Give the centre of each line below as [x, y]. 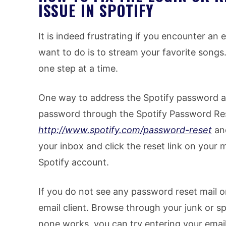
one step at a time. [78, 69]
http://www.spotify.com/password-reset [125, 130]
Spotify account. [74, 162]
